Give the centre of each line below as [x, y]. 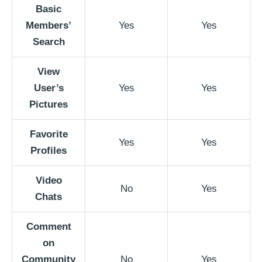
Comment [49, 227]
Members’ [49, 26]
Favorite [49, 135]
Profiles [49, 151]
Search [49, 42]
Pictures [49, 105]
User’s [49, 88]
